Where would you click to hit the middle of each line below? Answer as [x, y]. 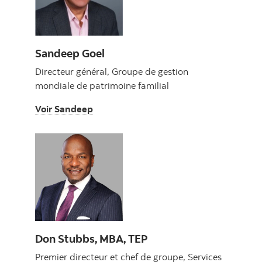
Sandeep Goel [70, 53]
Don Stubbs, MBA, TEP [92, 239]
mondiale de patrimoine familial [102, 86]
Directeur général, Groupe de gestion [112, 72]
